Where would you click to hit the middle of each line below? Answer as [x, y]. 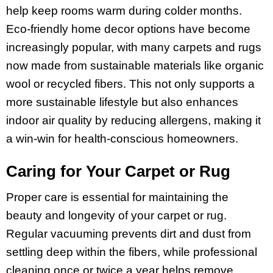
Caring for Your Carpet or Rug [118, 171]
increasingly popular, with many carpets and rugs [134, 47]
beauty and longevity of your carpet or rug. [116, 216]
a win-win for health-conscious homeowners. [122, 138]
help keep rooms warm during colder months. [124, 10]
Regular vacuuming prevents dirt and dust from [129, 234]
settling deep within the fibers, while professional [132, 252]
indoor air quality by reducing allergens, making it [133, 120]
